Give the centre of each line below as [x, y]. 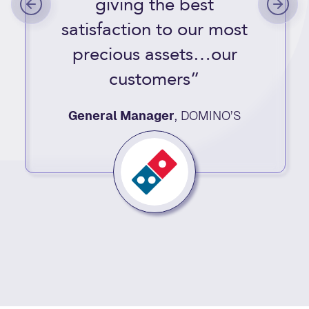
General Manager [121, 116]
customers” [154, 79]
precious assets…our [154, 54]
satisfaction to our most [154, 30]
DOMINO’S [211, 116]
